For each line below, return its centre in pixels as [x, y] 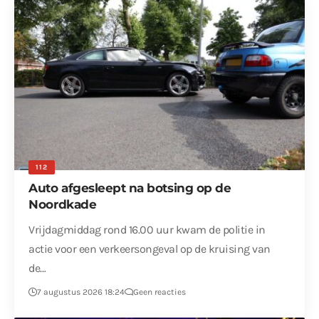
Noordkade [63, 205]
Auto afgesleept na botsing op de [130, 188]
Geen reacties [160, 292]
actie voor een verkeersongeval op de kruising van [150, 249]
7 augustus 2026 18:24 [81, 292]
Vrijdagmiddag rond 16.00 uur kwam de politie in [147, 230]
